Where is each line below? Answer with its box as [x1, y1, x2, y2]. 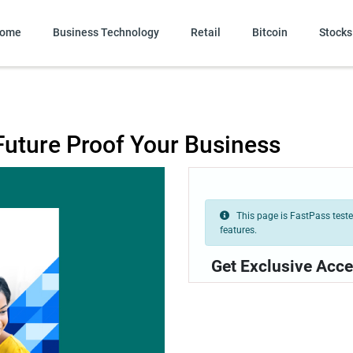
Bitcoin [251, 26, 288, 39]
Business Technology [52, 26, 159, 39]
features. [219, 224, 257, 236]
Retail [190, 26, 221, 39]
